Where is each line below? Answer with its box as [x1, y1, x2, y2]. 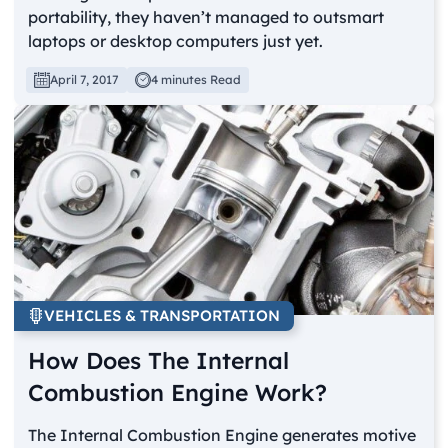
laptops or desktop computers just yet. [28, 31, 324, 52]
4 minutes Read [151, 72, 242, 88]
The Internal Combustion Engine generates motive [28, 425, 417, 446]
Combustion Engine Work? [28, 378, 328, 408]
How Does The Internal [28, 346, 290, 376]
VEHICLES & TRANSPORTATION [44, 306, 281, 326]
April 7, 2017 [50, 72, 120, 88]
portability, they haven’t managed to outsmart [28, 7, 385, 28]
